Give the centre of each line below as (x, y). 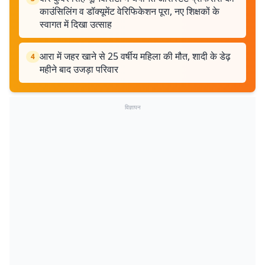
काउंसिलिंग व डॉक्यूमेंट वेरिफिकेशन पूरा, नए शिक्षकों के (130, 11)
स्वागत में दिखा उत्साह (76, 24)
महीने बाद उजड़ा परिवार (79, 69)
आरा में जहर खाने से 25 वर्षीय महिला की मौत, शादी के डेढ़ (135, 56)
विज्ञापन (132, 107)
